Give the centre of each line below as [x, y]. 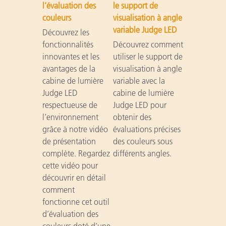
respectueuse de [70, 105]
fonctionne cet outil [76, 202]
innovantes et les [71, 56]
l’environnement [70, 117]
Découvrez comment [148, 44]
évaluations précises [147, 129]
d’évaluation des [70, 214]
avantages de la [69, 68]
